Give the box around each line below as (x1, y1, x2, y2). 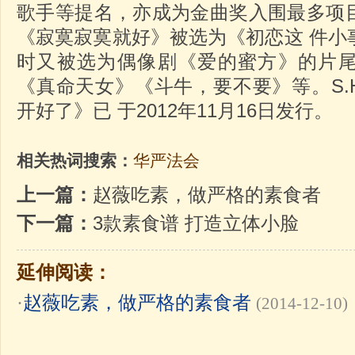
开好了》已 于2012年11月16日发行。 (17, 100, 333, 121)
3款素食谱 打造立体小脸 (93, 212, 299, 234)
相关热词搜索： (17, 151, 133, 170)
